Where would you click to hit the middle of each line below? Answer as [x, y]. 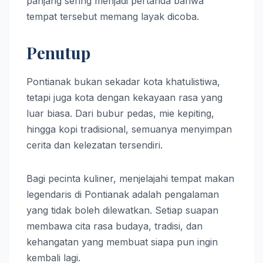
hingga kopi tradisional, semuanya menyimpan [129, 129]
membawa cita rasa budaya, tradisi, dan [114, 226]
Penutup [58, 52]
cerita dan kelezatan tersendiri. [95, 145]
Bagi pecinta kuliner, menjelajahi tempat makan [130, 178]
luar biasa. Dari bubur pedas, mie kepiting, [120, 113]
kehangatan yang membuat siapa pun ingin [122, 242]
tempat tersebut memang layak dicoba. [113, 16]
